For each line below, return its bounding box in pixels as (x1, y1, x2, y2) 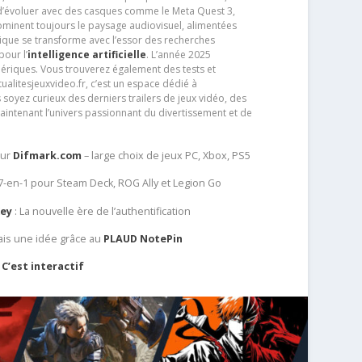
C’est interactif (2, 259, 85, 273)
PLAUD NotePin (103, 231, 183, 246)
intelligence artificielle (27, 48, 146, 62)
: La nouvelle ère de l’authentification (12, 204, 192, 218)
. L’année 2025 (145, 48, 211, 62)
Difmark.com (13, 149, 82, 163)
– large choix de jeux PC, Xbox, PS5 (82, 149, 251, 163)
